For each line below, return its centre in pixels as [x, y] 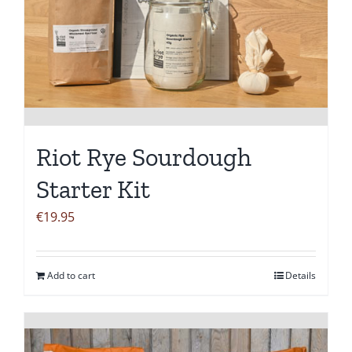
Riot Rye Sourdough [144, 157]
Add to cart [71, 275]
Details [301, 275]
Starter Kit [93, 189]
